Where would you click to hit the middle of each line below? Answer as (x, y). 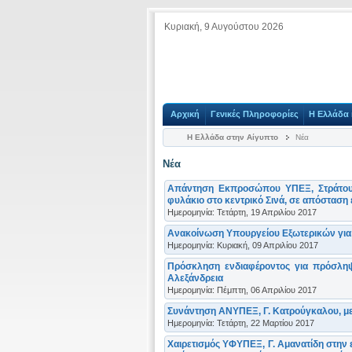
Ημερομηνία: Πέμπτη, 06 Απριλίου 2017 (242, 290)
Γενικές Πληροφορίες (254, 114)
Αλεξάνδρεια (195, 278)
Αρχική (185, 114)
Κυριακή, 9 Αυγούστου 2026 (224, 27)
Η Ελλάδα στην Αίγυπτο (233, 137)
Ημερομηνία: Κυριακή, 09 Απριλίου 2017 (243, 245)
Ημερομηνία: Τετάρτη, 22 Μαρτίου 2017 (241, 323)
